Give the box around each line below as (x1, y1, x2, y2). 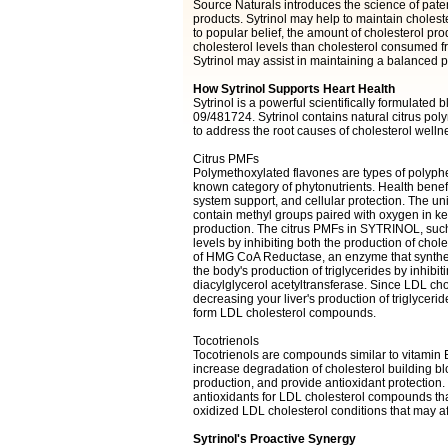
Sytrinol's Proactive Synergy (192, 432, 356, 446)
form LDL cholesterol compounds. (192, 306, 376, 320)
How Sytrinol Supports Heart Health (192, 82, 395, 96)
